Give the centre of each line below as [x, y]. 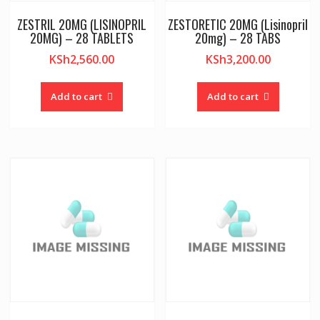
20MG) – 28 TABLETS [82, 38]
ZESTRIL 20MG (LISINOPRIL [82, 25]
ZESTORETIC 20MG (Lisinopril [238, 25]
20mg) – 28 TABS [238, 38]
